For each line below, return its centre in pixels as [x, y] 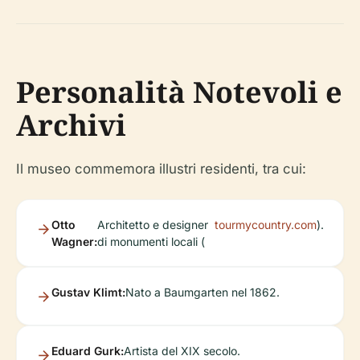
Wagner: [74, 242]
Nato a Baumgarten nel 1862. [202, 292]
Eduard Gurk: [88, 351]
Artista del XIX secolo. [182, 351]
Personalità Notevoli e [179, 92]
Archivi [71, 125]
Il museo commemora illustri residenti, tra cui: [161, 169]
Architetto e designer [153, 225]
